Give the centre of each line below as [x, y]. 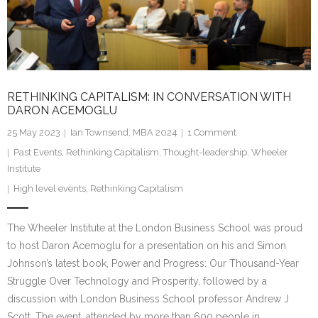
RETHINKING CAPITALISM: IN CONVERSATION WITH [149, 97]
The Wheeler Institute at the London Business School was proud [155, 228]
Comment [215, 133]
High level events [50, 189]
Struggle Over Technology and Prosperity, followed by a [137, 281]
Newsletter [53, 38]
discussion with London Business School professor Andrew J [148, 299]
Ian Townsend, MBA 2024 [124, 133]
